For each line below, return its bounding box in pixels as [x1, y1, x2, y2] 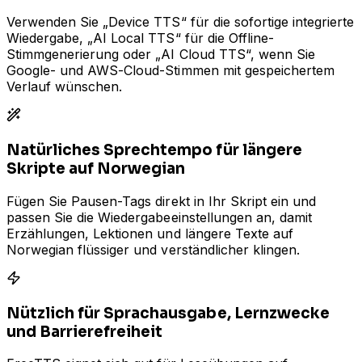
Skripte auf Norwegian [6, 159, 186, 179]
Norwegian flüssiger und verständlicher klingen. [6, 241, 300, 258]
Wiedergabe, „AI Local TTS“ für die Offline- [6, 30, 274, 47]
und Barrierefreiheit [6, 322, 163, 341]
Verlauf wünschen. [6, 78, 123, 95]
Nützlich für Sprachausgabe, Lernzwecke [6, 303, 330, 322]
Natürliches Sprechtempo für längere [6, 141, 302, 160]
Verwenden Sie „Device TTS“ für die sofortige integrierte [6, 14, 355, 31]
